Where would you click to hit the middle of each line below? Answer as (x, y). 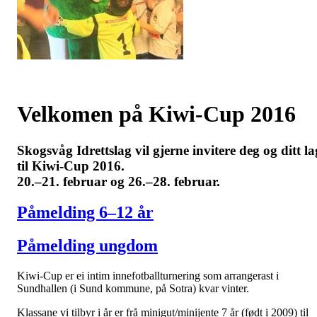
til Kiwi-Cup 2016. (71, 166)
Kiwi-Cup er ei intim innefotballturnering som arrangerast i (148, 276)
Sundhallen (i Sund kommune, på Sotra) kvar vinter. (133, 289)
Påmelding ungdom (87, 246)
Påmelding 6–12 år (85, 213)
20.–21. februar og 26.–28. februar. (119, 181)
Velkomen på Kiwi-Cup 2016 (156, 114)
